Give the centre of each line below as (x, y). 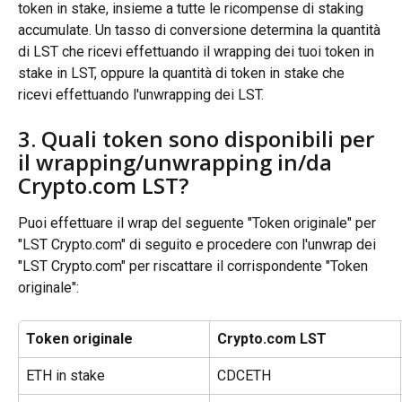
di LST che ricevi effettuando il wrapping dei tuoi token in (198, 51)
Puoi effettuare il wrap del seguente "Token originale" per (199, 223)
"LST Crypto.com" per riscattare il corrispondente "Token (195, 267)
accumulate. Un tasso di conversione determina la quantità (201, 30)
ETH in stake (66, 376)
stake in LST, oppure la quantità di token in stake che (183, 73)
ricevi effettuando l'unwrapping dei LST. (141, 94)
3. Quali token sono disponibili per (199, 139)
